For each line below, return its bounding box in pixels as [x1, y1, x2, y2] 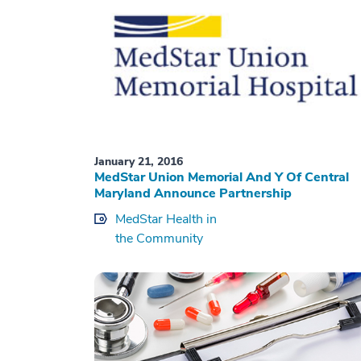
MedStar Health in [115, 210, 217, 229]
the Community [115, 230, 203, 248]
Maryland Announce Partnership [94, 185, 292, 203]
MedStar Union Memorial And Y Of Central [94, 168, 349, 187]
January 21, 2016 [94, 154, 183, 170]
